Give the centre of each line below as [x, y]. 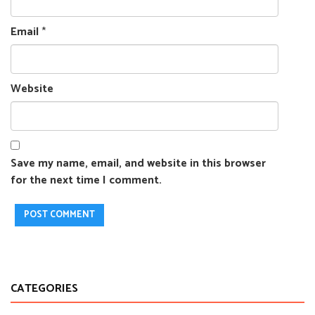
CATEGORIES [44, 289]
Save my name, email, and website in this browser [138, 163]
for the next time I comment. [86, 180]
